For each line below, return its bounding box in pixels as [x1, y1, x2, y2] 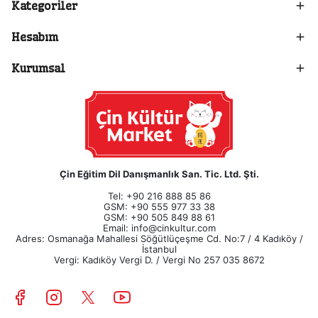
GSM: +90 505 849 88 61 [103, 212, 215, 224]
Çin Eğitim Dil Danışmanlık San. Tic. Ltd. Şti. [59, 168, 259, 180]
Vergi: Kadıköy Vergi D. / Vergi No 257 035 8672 [53, 254, 265, 266]
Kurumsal [11, 61, 65, 75]
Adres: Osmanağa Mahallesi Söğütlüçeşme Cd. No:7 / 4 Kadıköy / [15, 233, 303, 245]
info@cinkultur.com [131, 222, 216, 234]
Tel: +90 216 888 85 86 [107, 190, 211, 202]
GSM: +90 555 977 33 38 [103, 201, 215, 213]
